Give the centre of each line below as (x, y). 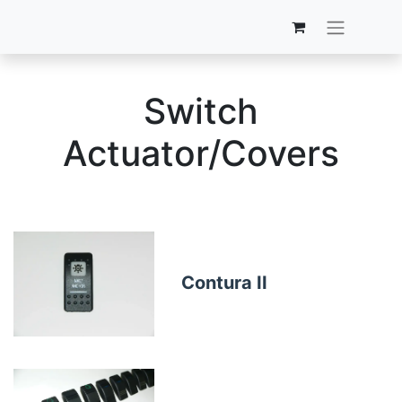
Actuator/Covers (201, 153)
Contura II (224, 283)
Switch (201, 110)
